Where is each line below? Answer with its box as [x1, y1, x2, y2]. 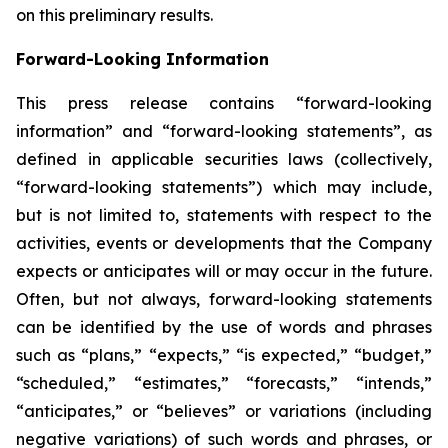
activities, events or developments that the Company [16, 233, 432, 254]
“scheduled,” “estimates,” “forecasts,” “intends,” [16, 373, 432, 394]
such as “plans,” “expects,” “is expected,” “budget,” [16, 345, 432, 366]
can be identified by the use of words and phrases [16, 317, 432, 338]
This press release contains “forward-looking [16, 93, 432, 114]
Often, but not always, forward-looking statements [16, 289, 432, 310]
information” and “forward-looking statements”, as [16, 121, 432, 142]
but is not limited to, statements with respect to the [16, 205, 432, 226]
